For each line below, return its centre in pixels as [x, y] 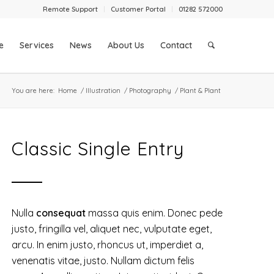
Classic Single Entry [98, 149]
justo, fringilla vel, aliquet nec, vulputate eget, [112, 229]
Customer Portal [139, 9]
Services [37, 45]
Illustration [103, 91]
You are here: [33, 91]
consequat [61, 213]
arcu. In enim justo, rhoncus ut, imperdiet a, [108, 245]
